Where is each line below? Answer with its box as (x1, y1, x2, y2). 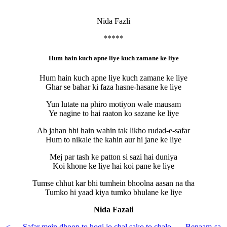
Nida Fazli (97, 16, 130, 25)
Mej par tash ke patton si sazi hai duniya (50, 153, 177, 162)
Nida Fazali (94, 205, 133, 214)
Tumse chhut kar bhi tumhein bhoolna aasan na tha (32, 179, 195, 188)
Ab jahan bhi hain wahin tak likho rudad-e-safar (37, 126, 190, 135)
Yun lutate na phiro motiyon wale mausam (46, 100, 181, 109)
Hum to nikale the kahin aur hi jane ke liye (46, 135, 181, 144)
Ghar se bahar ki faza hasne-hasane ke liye (46, 83, 181, 92)
